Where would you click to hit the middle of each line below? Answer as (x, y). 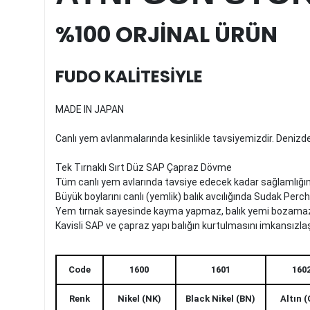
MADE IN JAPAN (89, 109)
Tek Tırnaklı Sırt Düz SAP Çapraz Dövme (143, 167)
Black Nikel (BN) (221, 298)
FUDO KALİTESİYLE (130, 76)
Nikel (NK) (139, 298)
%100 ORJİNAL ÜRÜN (166, 34)
